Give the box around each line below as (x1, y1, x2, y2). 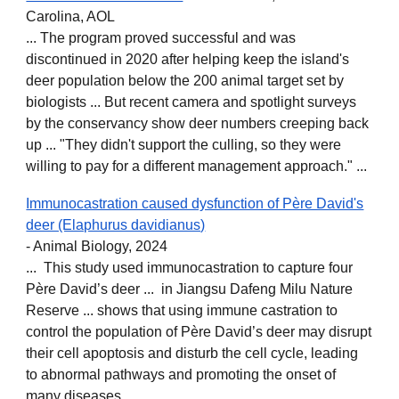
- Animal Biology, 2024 (26, 239, 168, 254)
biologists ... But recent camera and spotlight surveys (26, 94, 357, 110)
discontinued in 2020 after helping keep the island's (26, 52, 350, 67)
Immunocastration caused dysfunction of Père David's (26, 196, 364, 211)
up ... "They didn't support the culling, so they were (26, 137, 342, 152)
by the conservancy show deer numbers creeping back (26, 116, 370, 131)
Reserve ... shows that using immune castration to (26, 303, 338, 318)
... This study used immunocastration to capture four (26, 260, 354, 275)
